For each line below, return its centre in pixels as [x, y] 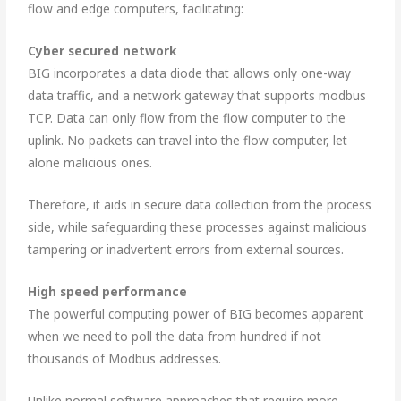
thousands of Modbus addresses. [125, 358]
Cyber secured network [102, 51]
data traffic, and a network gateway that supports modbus [197, 96]
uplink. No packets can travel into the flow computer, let [188, 141]
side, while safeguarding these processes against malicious [198, 227]
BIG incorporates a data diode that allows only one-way [190, 73]
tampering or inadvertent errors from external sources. [186, 250]
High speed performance [108, 291]
